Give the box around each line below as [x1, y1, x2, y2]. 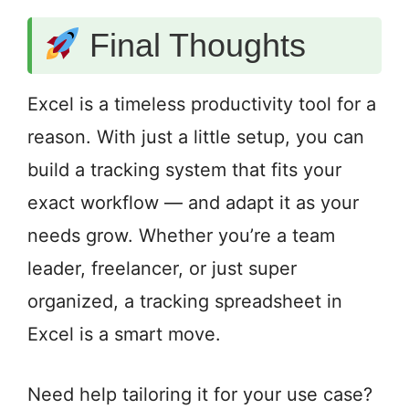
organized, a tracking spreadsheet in [27, 290, 342, 313]
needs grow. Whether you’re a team [27, 225, 335, 247]
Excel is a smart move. [27, 323, 221, 346]
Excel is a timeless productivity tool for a [27, 93, 376, 116]
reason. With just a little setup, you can [27, 126, 364, 149]
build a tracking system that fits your [27, 159, 341, 182]
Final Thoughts [80, 26, 307, 65]
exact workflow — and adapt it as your [27, 192, 359, 215]
